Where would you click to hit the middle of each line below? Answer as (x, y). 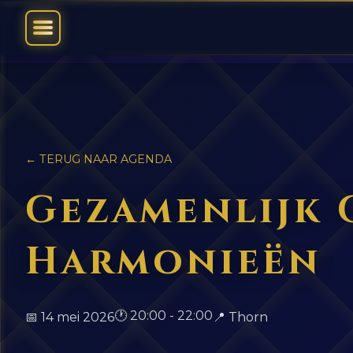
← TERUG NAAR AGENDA (98, 159)
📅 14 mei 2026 (70, 317)
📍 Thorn (240, 317)
